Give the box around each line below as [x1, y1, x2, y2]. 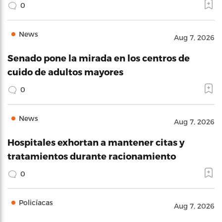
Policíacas [19, 198, 53, 207]
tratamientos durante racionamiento [7, 151, 176, 161]
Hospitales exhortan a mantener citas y [7, 137, 184, 147]
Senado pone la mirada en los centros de [7, 53, 190, 63]
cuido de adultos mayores [7, 66, 123, 77]
